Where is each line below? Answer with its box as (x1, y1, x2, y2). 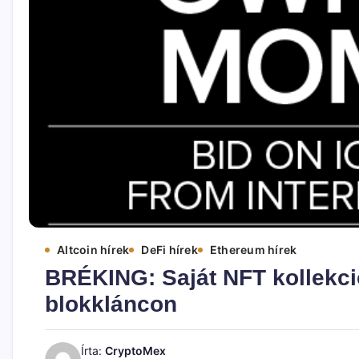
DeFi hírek (141, 243, 198, 257)
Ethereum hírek (209, 243, 297, 257)
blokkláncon (45, 292, 177, 317)
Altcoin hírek (57, 243, 130, 257)
